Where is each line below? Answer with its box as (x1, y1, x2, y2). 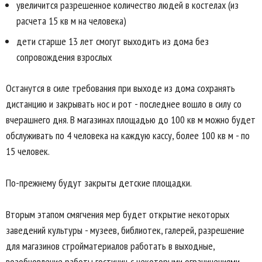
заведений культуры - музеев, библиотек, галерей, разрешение (6, 223, 244, 237)
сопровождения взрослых (16, 50, 112, 64)
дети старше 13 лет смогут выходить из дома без (16, 34, 209, 48)
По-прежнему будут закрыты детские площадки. (6, 175, 192, 189)
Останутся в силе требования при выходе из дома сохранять (6, 81, 235, 95)
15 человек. (6, 144, 50, 158)
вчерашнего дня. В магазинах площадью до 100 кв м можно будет (6, 112, 256, 126)
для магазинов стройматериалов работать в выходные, (6, 239, 215, 253)
